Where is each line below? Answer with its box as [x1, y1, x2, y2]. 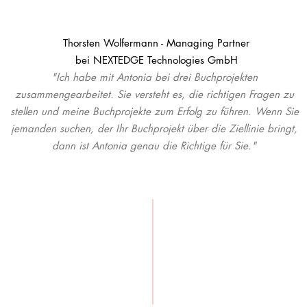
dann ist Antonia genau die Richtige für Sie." [52, 139, 256, 152]
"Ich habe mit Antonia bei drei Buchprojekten [51, 71, 258, 84]
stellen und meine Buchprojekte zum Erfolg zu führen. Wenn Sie [10, 105, 299, 118]
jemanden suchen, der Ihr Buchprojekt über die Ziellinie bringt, [11, 122, 297, 135]
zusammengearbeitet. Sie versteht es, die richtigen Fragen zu [14, 88, 294, 101]
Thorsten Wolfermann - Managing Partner [63, 36, 249, 49]
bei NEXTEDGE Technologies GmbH [75, 53, 238, 66]
